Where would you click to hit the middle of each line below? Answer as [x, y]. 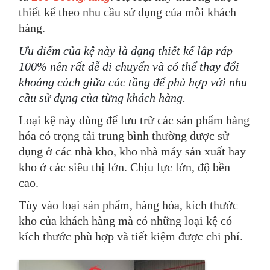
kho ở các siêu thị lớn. [75, 167]
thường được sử [191, 135]
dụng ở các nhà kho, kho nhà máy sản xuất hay [133, 151]
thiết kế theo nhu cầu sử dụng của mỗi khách [128, 12]
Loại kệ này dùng [63, 120]
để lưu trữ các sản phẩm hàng [178, 120]
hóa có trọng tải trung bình [84, 135]
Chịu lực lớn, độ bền [181, 167]
